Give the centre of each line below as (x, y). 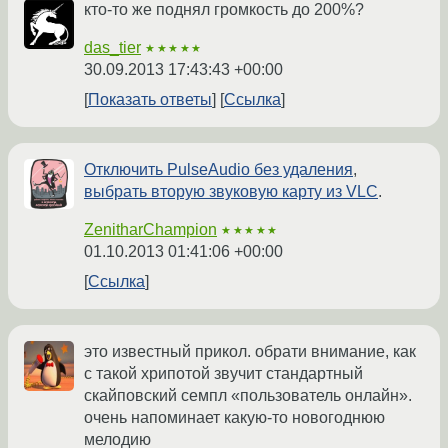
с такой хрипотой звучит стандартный (223, 374)
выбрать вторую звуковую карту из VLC (231, 192)
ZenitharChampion (150, 230)
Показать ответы (150, 100)
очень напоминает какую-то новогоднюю (234, 418)
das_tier (112, 48)
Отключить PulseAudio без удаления (218, 170)
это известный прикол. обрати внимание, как (250, 352)
